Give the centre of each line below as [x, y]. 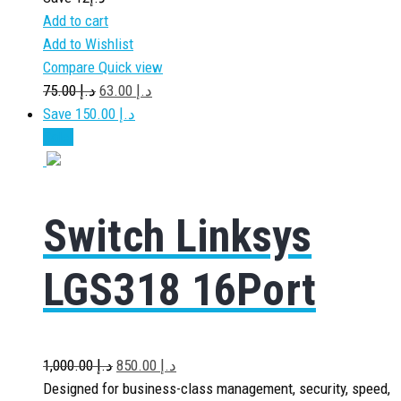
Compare [71, 67]
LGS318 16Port [179, 290]
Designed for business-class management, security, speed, [217, 388]
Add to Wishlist [88, 44]
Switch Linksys [178, 236]
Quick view [131, 67]
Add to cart [76, 21]
